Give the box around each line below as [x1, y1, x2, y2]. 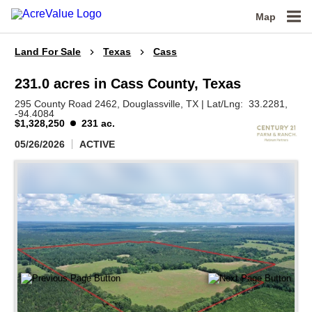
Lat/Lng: [207, 98, 249, 109]
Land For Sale [15, 46, 81, 57]
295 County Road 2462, [15, 98, 123, 109]
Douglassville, [123, 98, 187, 109]
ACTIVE [79, 139, 116, 150]
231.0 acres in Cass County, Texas [15, 76, 242, 91]
